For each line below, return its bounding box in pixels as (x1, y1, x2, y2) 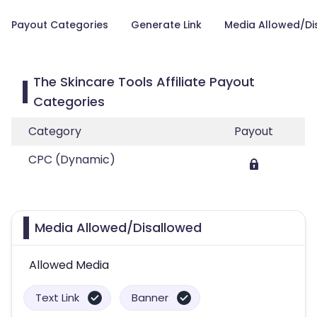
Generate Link (131, 18, 202, 32)
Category (28, 123, 81, 139)
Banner (132, 290, 168, 305)
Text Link (35, 290, 79, 305)
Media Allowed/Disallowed (35, 219, 202, 236)
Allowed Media (29, 257, 109, 273)
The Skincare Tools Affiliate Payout (33, 73, 255, 91)
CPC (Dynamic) (28, 151, 115, 168)
